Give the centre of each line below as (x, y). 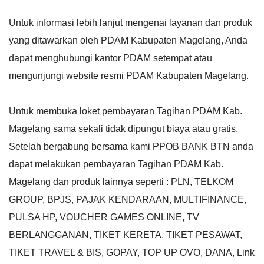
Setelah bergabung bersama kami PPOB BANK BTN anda (131, 146)
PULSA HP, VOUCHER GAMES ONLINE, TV (104, 217)
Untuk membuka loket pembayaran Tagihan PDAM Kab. (126, 111)
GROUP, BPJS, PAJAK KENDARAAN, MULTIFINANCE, (128, 199)
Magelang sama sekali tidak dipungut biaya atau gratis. (123, 128)
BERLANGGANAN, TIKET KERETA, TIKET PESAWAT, (126, 235)
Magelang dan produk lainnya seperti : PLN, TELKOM (121, 181)
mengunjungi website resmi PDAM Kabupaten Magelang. (129, 75)
